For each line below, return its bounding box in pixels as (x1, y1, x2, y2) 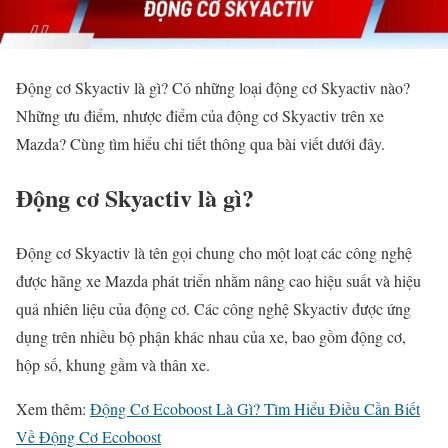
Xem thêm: (16, 398, 90, 420)
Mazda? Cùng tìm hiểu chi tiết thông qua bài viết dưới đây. (16, 132, 390, 154)
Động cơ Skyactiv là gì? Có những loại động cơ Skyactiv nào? (16, 76, 410, 98)
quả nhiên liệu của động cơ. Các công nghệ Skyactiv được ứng (16, 298, 411, 320)
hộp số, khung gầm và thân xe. (16, 354, 215, 376)
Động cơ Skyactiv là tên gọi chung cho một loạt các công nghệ (16, 242, 412, 264)
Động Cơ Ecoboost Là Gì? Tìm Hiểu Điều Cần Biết (90, 398, 420, 420)
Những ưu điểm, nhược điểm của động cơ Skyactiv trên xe (16, 104, 384, 126)
